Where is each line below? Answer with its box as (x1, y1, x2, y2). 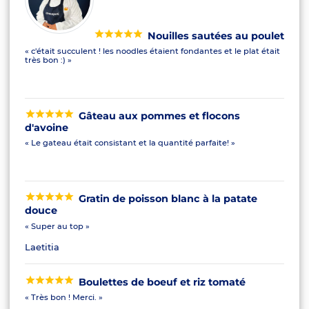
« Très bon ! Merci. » (24, 292, 103, 302)
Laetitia (24, 241, 59, 252)
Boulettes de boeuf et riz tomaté (70, 275, 246, 288)
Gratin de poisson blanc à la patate (70, 192, 257, 206)
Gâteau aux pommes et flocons (70, 110, 240, 122)
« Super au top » (24, 221, 90, 231)
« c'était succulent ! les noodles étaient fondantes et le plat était (24, 46, 280, 56)
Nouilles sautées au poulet (139, 29, 284, 42)
